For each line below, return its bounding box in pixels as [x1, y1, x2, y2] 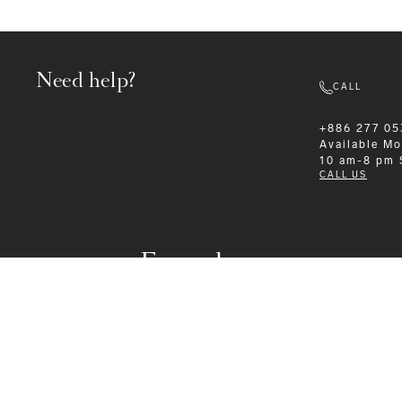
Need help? [36, 67, 136, 94]
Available [319, 138, 379, 152]
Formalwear [140, 244, 279, 280]
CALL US [319, 170, 367, 181]
